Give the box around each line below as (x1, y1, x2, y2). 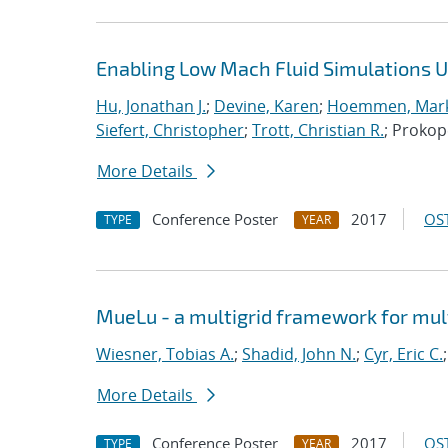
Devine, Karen (214, 95, 319, 117)
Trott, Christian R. (252, 119, 384, 141)
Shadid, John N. (242, 343, 356, 365)
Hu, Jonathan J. (96, 95, 206, 117)
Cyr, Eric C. (364, 343, 443, 365)
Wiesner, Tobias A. (96, 343, 234, 365)
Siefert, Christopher (96, 119, 244, 141)
